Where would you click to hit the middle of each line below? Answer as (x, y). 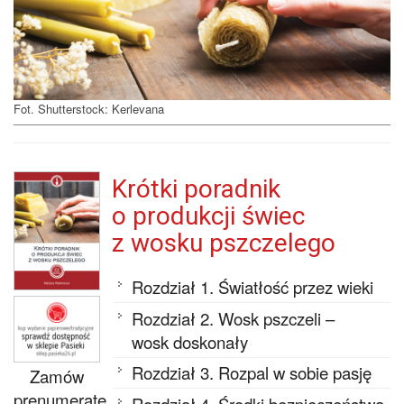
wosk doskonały (190, 341)
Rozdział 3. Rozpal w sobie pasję (252, 373)
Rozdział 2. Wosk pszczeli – (234, 318)
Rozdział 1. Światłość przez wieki (253, 287)
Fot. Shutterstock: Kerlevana (89, 109)
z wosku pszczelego (223, 243)
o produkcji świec (208, 216)
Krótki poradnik (196, 188)
